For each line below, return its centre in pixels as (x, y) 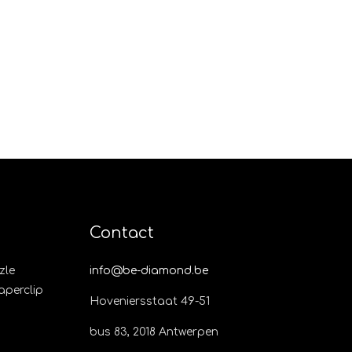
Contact (121, 233)
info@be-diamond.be (148, 271)
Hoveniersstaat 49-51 (149, 302)
